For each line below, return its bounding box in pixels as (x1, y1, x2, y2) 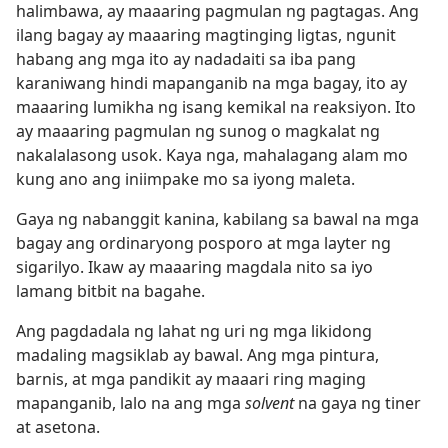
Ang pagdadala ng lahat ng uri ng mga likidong (16, 320, 372, 342)
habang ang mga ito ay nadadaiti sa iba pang (16, 48, 356, 70)
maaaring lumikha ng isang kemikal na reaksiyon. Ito (16, 96, 416, 118)
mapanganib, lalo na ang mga (16, 392, 245, 414)
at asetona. (16, 416, 100, 438)
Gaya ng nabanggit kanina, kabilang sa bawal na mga (16, 208, 419, 230)
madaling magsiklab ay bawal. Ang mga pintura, (16, 344, 379, 366)
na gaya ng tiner (294, 392, 421, 414)
